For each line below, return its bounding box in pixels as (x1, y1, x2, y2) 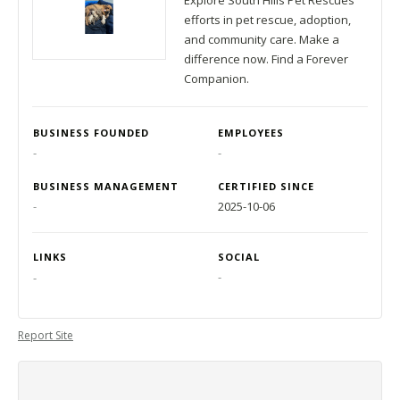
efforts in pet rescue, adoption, (184, 12, 351, 28)
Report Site (18, 328, 73, 343)
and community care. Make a (184, 31, 339, 47)
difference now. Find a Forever (184, 51, 348, 67)
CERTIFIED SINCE (218, 179, 314, 193)
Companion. (184, 71, 249, 87)
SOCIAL (218, 250, 260, 263)
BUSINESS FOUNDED (33, 126, 149, 139)
